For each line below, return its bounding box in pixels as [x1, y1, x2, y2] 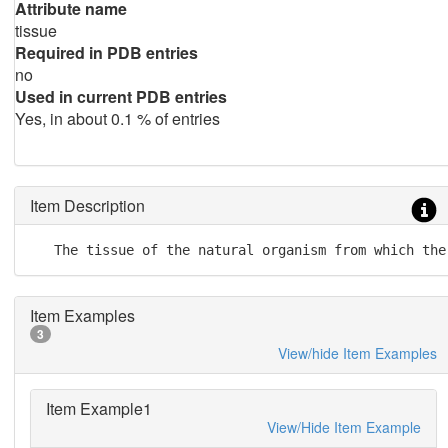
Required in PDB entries [14, 41, 198, 64]
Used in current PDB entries [14, 85, 227, 108]
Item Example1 [45, 397, 152, 420]
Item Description [29, 194, 145, 217]
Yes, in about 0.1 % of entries [14, 107, 220, 130]
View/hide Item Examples [277, 343, 437, 363]
